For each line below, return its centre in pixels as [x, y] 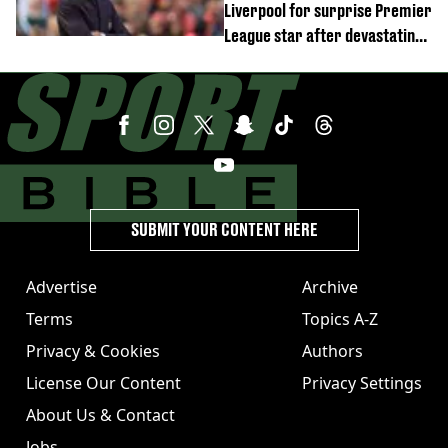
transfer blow [271, 60]
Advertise [61, 287]
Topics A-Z [340, 319]
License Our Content [103, 383]
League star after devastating [323, 35]
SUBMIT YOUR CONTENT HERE [224, 229]
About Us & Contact [100, 415]
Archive [330, 287]
